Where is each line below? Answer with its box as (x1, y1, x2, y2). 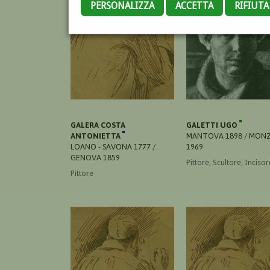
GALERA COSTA (71, 120, 125, 130)
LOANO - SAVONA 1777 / (71, 142, 155, 151)
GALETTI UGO (186, 120, 239, 130)
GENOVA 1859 (71, 152, 120, 162)
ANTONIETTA (71, 131, 122, 140)
